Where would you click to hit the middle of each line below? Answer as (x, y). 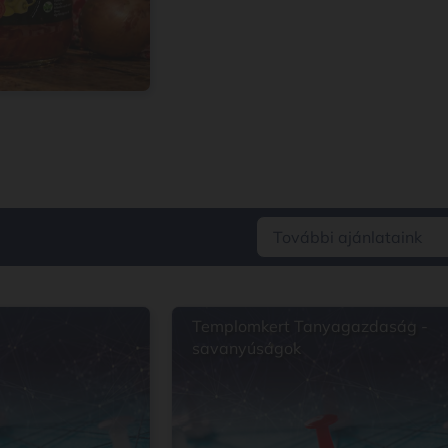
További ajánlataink (347, 236)
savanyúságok (246, 347)
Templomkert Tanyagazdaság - (310, 325)
